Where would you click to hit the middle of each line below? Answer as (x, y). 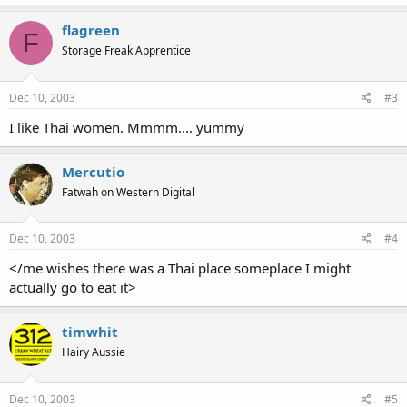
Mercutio (93, 171)
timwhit (90, 332)
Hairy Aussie (94, 352)
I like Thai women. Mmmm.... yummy (127, 127)
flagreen (91, 30)
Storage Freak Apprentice (126, 50)
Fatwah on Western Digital (128, 192)
